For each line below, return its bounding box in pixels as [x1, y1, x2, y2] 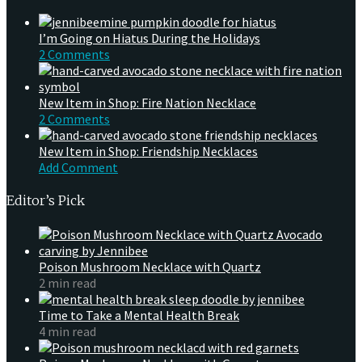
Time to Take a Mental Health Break [39, 306, 239, 323]
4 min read [39, 322, 96, 339]
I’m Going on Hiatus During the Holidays [39, 30, 260, 47]
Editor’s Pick [6, 192, 85, 209]
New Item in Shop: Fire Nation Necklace [39, 95, 256, 112]
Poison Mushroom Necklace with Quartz [39, 258, 261, 275]
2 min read [39, 274, 96, 291]
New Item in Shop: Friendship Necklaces [39, 143, 258, 160]
